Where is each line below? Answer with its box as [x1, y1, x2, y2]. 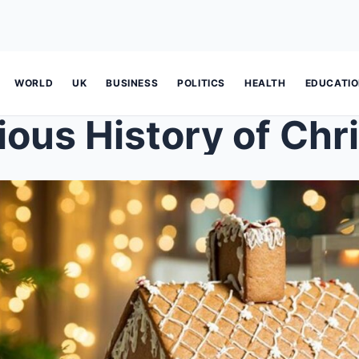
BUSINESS [106, 77, 159, 89]
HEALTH [244, 77, 286, 89]
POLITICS [177, 77, 226, 89]
